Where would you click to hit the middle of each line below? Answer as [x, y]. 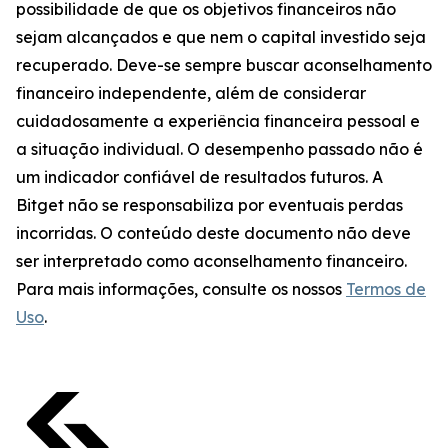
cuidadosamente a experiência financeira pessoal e [218, 121]
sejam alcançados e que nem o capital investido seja [221, 37]
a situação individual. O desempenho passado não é [219, 149]
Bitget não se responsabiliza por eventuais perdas [209, 205]
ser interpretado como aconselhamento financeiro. [211, 261]
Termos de [386, 289]
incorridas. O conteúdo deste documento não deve [213, 233]
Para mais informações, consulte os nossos [181, 289]
